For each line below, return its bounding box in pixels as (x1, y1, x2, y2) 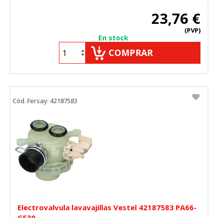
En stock (98, 33, 128, 43)
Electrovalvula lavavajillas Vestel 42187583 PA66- (18, 202, 197, 213)
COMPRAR (109, 47, 153, 59)
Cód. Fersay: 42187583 (13, 96, 77, 106)
